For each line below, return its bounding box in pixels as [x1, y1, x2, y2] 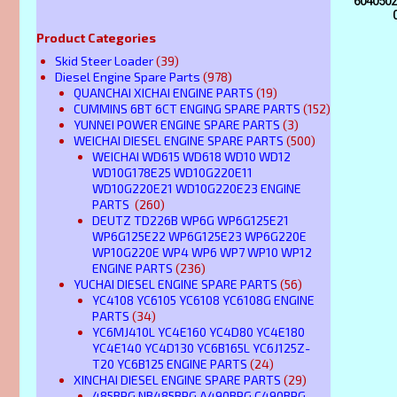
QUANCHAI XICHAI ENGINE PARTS [74, 84, 253, 100]
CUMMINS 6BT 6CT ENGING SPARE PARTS [74, 100, 300, 116]
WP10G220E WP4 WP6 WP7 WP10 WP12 [92, 244, 312, 260]
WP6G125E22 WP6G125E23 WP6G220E [92, 228, 307, 244]
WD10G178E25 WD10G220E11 [92, 164, 253, 180]
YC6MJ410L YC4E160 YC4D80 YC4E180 [92, 323, 305, 339]
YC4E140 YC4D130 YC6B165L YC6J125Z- [92, 339, 310, 355]
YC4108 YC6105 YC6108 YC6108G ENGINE [92, 292, 315, 307]
